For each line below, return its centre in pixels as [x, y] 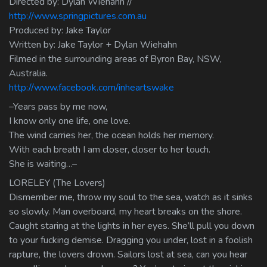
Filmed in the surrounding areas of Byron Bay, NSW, [115, 59]
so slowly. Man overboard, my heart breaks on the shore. [125, 211]
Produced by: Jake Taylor [60, 30]
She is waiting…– [43, 164]
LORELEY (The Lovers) [57, 183]
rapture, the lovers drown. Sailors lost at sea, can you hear [128, 254]
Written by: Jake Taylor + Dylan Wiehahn [93, 44]
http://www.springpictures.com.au [78, 16]
